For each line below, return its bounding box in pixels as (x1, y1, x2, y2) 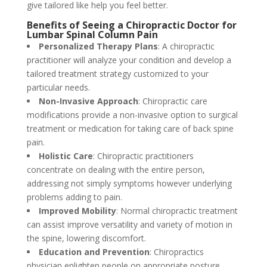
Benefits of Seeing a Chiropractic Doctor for (26, 18, 237, 32)
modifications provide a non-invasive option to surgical (26, 109, 238, 120)
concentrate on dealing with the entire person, (26, 164, 205, 175)
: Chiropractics (149, 246, 204, 257)
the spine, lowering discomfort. (26, 232, 146, 244)
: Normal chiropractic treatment (116, 205, 238, 216)
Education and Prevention (38, 246, 150, 257)
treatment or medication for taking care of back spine (26, 123, 234, 134)
